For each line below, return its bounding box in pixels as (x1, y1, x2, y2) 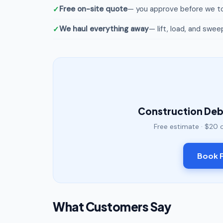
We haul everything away (59, 24, 149, 34)
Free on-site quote (59, 4, 127, 14)
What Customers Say (53, 199, 171, 214)
